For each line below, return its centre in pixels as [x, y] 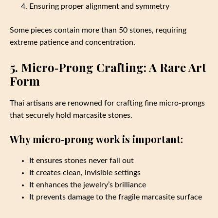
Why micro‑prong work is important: [96, 139]
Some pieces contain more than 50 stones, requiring [98, 30]
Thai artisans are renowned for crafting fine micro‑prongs [107, 103]
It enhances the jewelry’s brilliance [88, 185]
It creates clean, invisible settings [85, 173]
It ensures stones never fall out [82, 161]
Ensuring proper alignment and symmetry [99, 7]
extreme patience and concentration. [73, 43]
